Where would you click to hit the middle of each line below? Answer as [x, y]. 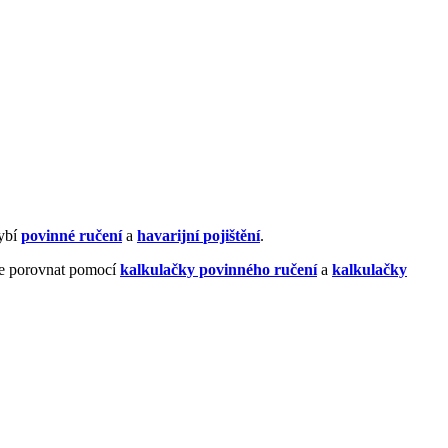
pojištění [231, 235]
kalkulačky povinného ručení [218, 269]
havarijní [170, 235]
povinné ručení [71, 235]
